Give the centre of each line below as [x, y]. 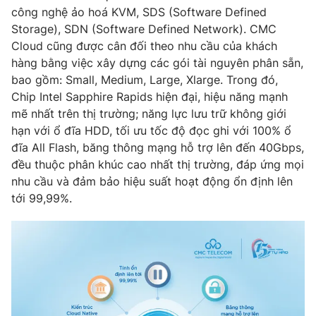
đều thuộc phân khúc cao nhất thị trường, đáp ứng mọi [158, 164]
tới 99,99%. [42, 198]
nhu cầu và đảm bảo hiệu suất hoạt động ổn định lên [152, 181]
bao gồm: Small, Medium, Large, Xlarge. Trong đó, [145, 79]
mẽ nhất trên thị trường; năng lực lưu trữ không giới [149, 113]
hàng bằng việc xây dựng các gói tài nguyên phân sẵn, [157, 62]
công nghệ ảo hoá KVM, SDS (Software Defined [139, 12]
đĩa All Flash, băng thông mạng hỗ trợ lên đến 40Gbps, [158, 147]
